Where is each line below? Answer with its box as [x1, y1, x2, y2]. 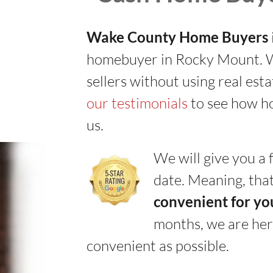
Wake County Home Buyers [86, 27, 268, 46]
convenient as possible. [86, 236, 229, 255]
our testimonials [86, 93, 188, 112]
